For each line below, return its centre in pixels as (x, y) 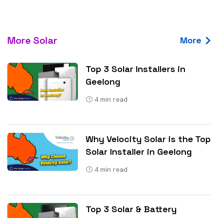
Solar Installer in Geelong (139, 151)
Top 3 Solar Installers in (136, 69)
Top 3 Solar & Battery (131, 209)
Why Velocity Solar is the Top (148, 139)
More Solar (32, 40)
